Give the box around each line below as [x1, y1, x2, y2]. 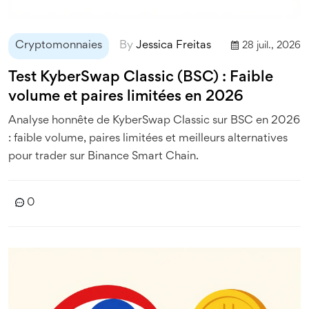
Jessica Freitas [136, 40, 211, 51]
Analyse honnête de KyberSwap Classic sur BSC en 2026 [8, 115, 300, 126]
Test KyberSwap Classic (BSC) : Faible [8, 70, 273, 85]
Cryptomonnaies [15, 40, 102, 51]
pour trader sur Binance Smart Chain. [8, 151, 199, 162]
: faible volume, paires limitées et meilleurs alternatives [8, 133, 288, 144]
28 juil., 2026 [242, 41, 301, 50]
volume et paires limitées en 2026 [8, 90, 243, 104]
